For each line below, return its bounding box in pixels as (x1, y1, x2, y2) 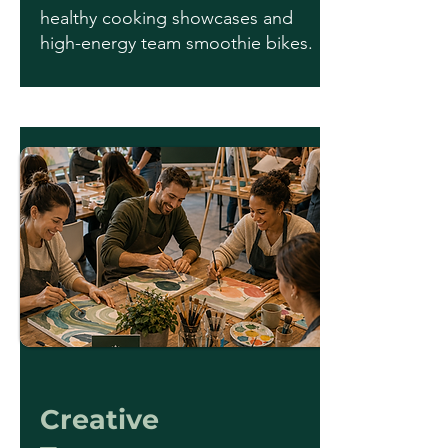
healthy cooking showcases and (40, 7, 293, 29)
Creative (40, 403, 159, 436)
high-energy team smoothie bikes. (40, 32, 313, 54)
